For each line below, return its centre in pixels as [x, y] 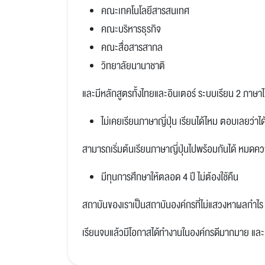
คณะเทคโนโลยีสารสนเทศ [145, 11]
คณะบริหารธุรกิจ [131, 29]
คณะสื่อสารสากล [132, 47]
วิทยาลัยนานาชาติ [133, 66]
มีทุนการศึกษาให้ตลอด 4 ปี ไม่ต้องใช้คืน [170, 177]
